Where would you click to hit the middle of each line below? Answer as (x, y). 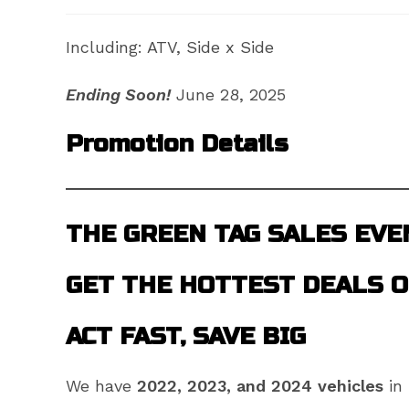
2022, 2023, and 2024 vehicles (260, 385)
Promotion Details (177, 143)
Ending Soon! (118, 94)
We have (101, 385)
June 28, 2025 (228, 94)
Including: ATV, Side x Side (170, 47)
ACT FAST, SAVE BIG (186, 336)
